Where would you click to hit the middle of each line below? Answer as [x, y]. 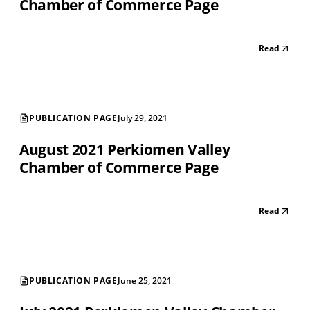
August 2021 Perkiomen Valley [125, 150]
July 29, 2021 [142, 118]
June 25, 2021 [144, 281]
